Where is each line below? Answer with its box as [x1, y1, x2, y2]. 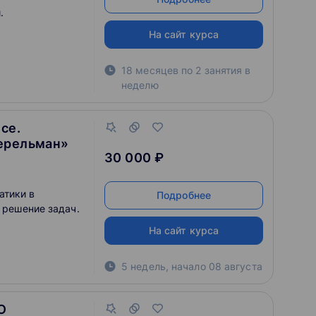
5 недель [121, 260, 166, 272]
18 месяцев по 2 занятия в [121, 64, 251, 76]
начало [171, 260, 209, 272]
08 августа [208, 260, 262, 272]
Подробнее [157, 189, 211, 201]
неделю [121, 79, 159, 91]
